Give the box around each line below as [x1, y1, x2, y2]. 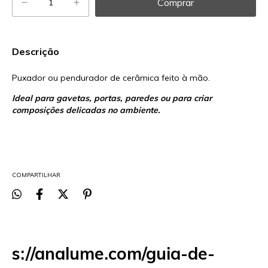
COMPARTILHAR [12, 171, 60, 179]
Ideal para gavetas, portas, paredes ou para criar [12, 93, 212, 104]
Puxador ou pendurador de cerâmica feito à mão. [12, 72, 212, 84]
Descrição [12, 45, 59, 58]
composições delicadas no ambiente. [12, 105, 160, 116]
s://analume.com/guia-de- [12, 242, 215, 264]
